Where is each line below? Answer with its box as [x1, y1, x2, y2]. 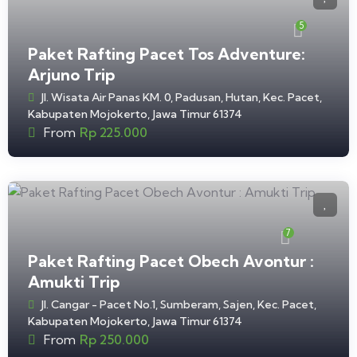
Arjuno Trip [28, 65, 115, 85]
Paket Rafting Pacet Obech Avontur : [28, 251, 314, 272]
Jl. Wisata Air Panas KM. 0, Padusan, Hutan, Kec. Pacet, [41, 90, 322, 105]
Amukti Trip [28, 272, 120, 292]
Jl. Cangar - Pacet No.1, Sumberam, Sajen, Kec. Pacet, [41, 297, 316, 312]
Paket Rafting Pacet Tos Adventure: [28, 44, 305, 65]
